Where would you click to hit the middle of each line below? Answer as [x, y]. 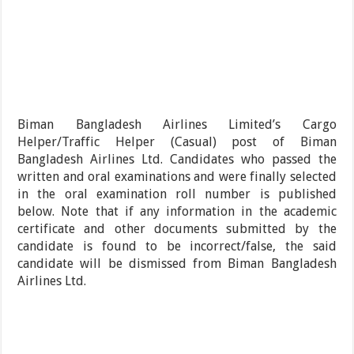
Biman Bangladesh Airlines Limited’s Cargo [177, 125]
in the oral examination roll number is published [177, 194]
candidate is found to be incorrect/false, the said [177, 247]
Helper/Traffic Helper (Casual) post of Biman [177, 142]
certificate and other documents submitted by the [177, 229]
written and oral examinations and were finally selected [177, 177]
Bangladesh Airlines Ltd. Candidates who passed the [177, 160]
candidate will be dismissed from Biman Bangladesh [177, 264]
